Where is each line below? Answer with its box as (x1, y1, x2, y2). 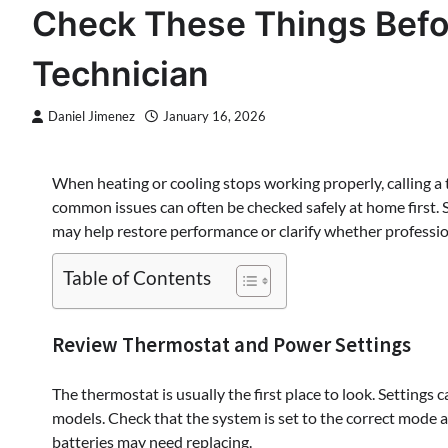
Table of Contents (63, 266, 211, 290)
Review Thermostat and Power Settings (52, 331, 411, 358)
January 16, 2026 (163, 109, 266, 124)
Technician (32, 53, 209, 94)
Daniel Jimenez (48, 109, 135, 124)
